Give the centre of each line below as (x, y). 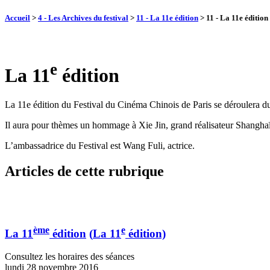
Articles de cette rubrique (84, 171)
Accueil (17, 18)
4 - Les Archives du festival (83, 18)
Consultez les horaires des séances (70, 257)
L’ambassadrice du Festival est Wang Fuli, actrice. (100, 145)
